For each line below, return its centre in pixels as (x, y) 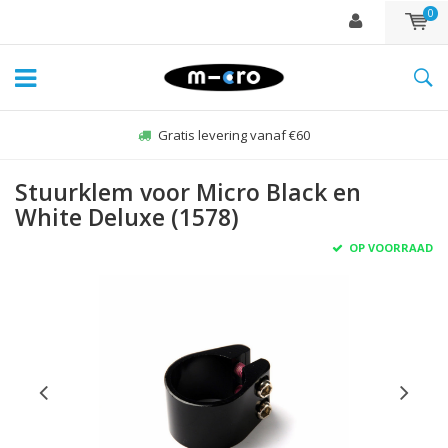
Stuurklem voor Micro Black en (188, 192)
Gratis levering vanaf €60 (234, 135)
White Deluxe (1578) (127, 217)
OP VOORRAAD (389, 247)
